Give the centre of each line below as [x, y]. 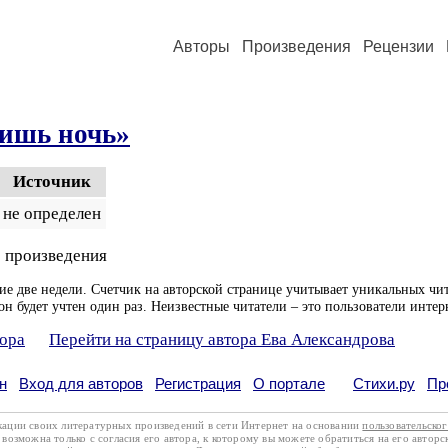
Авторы [201, 46]
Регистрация [198, 383]
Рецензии [398, 46]
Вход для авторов [81, 383]
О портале [289, 383]
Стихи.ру [384, 383]
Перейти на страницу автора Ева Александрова [222, 339]
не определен [52, 213]
